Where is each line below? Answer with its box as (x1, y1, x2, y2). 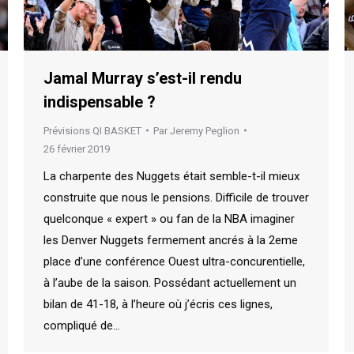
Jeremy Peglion (170, 124, 239, 137)
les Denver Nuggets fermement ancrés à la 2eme (43, 232, 298, 247)
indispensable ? (43, 92, 156, 111)
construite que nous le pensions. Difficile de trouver (43, 190, 309, 205)
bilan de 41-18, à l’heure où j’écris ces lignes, (43, 296, 273, 311)
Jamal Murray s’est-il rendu (43, 68, 242, 88)
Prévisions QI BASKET (43, 124, 141, 137)
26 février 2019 (43, 142, 110, 155)
